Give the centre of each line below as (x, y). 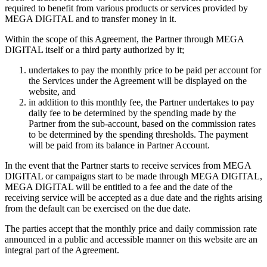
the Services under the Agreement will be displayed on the (138, 80)
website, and (52, 91)
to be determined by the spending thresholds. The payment (138, 134)
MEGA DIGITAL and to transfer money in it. (91, 18)
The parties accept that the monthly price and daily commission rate (131, 228)
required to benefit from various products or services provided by (126, 8)
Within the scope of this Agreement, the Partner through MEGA (124, 39)
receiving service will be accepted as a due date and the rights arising (133, 197)
